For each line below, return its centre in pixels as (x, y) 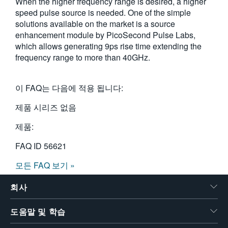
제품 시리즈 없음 (46, 107)
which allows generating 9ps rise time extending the (108, 46)
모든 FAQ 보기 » (45, 165)
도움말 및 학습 (38, 212)
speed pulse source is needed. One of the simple (103, 12)
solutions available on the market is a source (95, 24)
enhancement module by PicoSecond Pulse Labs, (105, 35)
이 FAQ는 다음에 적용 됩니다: (69, 88)
